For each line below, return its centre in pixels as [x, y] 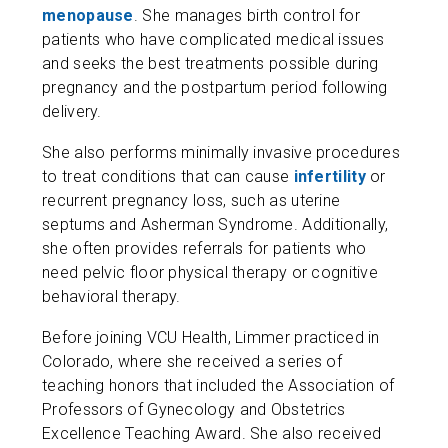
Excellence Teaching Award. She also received [212, 433]
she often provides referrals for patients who [204, 248]
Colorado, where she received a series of [192, 361]
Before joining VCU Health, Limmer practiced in [211, 337]
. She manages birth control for [247, 15]
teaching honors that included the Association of [218, 385]
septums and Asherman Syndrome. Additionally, [215, 224]
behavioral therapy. [111, 296]
